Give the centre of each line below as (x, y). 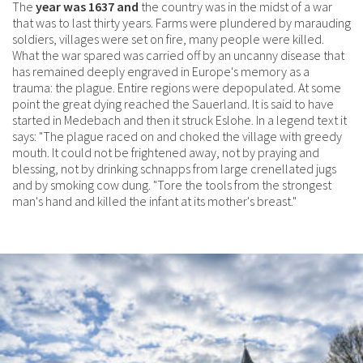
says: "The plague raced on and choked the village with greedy (177, 136)
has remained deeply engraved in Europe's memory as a (161, 71)
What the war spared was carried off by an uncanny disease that (178, 55)
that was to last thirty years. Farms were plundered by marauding (181, 22)
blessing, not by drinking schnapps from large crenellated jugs (174, 168)
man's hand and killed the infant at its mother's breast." (154, 201)
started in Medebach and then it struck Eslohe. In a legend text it (179, 120)
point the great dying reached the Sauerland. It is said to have (173, 103)
